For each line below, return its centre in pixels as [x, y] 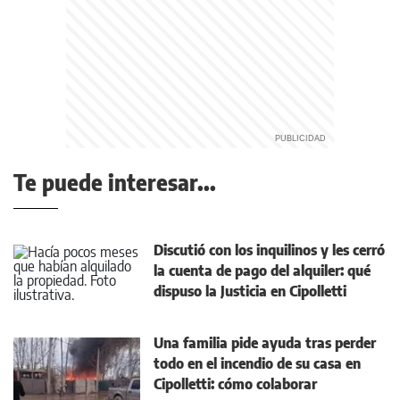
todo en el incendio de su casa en [257, 363]
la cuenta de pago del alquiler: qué [262, 271]
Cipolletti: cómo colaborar [235, 384]
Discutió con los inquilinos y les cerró [269, 250]
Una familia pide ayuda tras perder [265, 343]
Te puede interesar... [115, 182]
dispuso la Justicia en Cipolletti [250, 291]
